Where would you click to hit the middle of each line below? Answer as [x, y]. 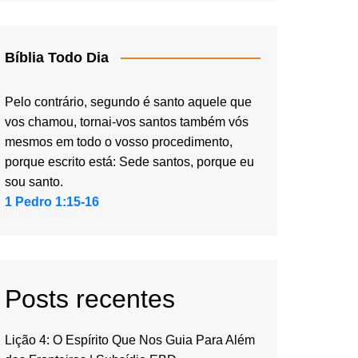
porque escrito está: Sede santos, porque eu [129, 161]
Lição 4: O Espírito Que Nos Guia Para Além [130, 340]
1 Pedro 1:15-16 [52, 201]
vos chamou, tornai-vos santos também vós [127, 121]
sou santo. [34, 181]
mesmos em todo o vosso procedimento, [119, 141]
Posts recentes [90, 298]
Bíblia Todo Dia [57, 57]
